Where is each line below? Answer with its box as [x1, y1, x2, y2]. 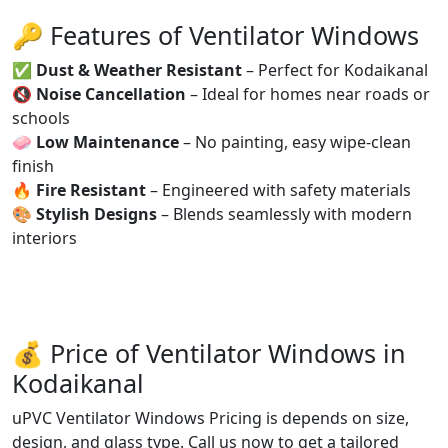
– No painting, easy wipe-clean [179, 130, 411, 153]
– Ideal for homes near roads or [186, 82, 430, 105]
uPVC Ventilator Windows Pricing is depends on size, [12, 406, 409, 429]
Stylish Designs [36, 202, 157, 225]
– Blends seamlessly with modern [157, 202, 412, 225]
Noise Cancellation [36, 82, 186, 105]
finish [12, 154, 54, 177]
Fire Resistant [36, 178, 146, 201]
